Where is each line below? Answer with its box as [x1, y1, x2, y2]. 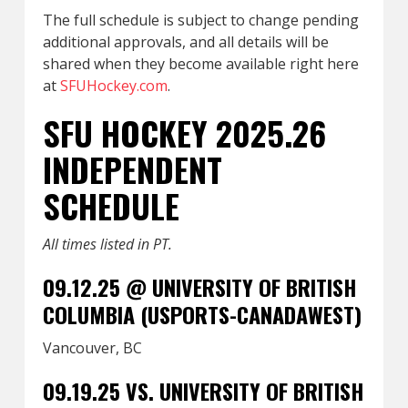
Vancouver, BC [42, 338, 142, 358]
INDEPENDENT [42, 145, 222, 193]
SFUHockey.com [59, 76, 168, 96]
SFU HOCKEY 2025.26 [42, 108, 326, 157]
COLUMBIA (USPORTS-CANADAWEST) [42, 298, 362, 331]
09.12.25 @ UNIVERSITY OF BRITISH [42, 270, 356, 303]
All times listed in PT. [42, 234, 172, 254]
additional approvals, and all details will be [42, 32, 329, 52]
